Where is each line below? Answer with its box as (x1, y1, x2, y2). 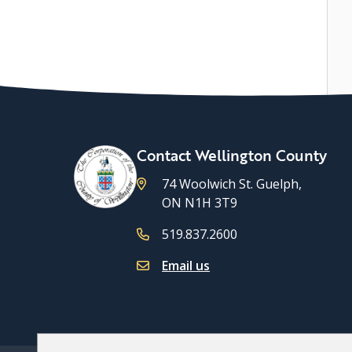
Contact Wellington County (137, 144, 328, 166)
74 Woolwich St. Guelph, (162, 174, 302, 192)
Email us (162, 256, 211, 274)
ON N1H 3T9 (162, 193, 238, 211)
